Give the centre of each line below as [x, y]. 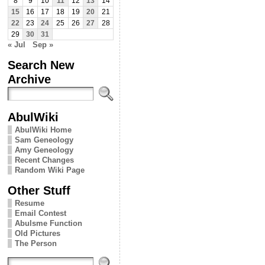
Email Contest [41, 213]
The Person [36, 243]
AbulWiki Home [43, 130]
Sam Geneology [44, 140]
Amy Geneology [44, 150]
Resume [30, 203]
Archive [29, 79]
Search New [41, 64]
